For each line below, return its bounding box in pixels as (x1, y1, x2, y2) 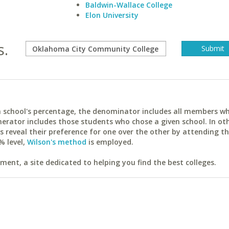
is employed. (86, 137, 133, 147)
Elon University (85, 10, 139, 20)
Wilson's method (27, 137, 86, 147)
